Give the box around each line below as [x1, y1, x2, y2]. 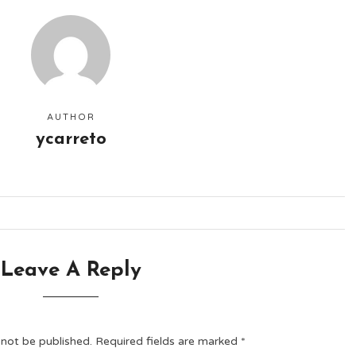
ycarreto [35, 130, 106, 149]
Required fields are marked [95, 335, 242, 348]
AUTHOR [46, 112, 95, 122]
